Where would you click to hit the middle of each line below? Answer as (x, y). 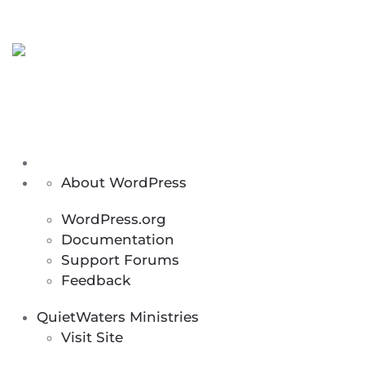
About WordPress (124, 182)
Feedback (96, 280)
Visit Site (92, 337)
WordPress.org (114, 219)
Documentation (118, 240)
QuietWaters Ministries (118, 317)
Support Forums (120, 260)
